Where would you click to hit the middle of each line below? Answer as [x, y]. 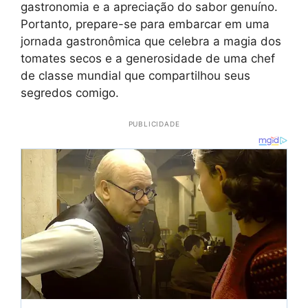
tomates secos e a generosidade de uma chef [148, 59]
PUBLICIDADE [154, 124]
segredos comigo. [70, 93]
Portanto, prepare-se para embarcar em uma [145, 24]
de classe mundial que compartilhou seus [135, 76]
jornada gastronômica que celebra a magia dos [151, 42]
